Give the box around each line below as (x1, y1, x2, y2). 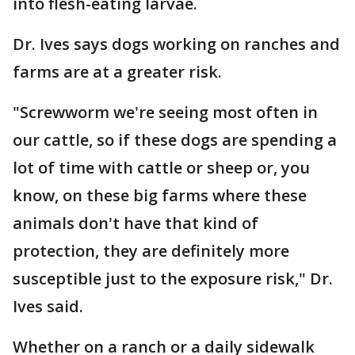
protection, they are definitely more (13, 240, 289, 261)
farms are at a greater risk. (13, 61, 222, 82)
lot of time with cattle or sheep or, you (13, 157, 310, 178)
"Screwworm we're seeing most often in (13, 101, 318, 123)
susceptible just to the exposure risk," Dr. (13, 268, 333, 289)
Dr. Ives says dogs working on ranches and (13, 33, 340, 55)
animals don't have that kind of (13, 212, 258, 234)
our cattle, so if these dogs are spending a (13, 129, 337, 151)
